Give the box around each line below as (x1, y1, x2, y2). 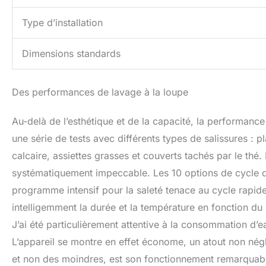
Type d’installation (22, 17, 103, 29)
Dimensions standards (22, 47, 121, 60)
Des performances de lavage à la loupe (12, 86, 188, 99)
